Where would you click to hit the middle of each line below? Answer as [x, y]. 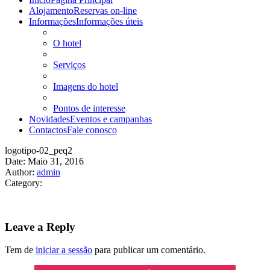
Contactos [48, 130]
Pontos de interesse [89, 108]
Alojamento [51, 11]
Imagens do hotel [86, 86]
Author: [21, 172]
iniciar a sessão [64, 250]
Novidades [49, 119]
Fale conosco [92, 130]
